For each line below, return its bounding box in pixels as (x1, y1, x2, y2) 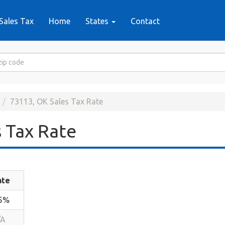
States (85, 17, 110, 26)
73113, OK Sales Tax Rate (10, 97, 103, 106)
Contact (130, 17, 160, 26)
